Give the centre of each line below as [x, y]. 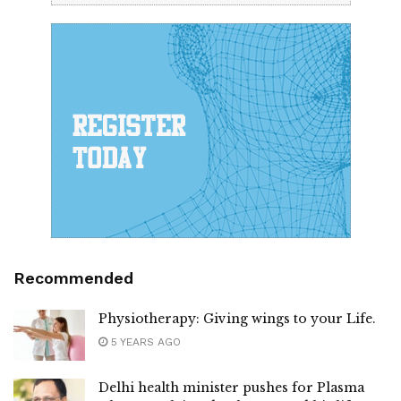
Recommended [73, 278]
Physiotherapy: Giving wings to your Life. [237, 319]
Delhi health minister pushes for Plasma [231, 388]
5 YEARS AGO [144, 342]
